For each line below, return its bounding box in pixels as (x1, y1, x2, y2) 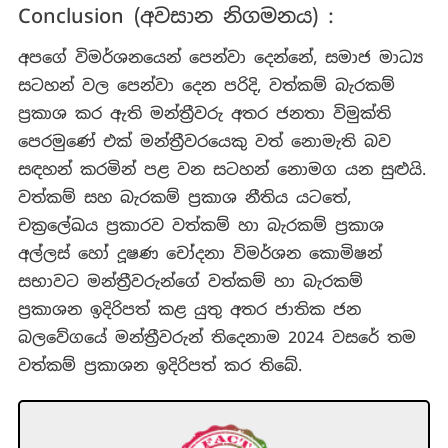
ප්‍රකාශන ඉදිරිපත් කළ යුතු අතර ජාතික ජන (17, 299, 361, 321)
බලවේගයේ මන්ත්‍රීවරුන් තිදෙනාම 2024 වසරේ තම (17, 327, 416, 349)
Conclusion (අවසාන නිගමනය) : (17, 3, 334, 30)
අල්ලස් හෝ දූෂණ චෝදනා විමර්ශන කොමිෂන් (17, 243, 382, 265)
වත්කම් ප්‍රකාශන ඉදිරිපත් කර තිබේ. (17, 355, 302, 377)
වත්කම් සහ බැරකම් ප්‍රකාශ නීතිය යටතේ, (17, 187, 351, 209)
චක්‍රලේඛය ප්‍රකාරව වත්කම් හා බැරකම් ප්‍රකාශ (17, 215, 384, 237)
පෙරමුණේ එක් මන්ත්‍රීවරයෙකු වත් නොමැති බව (17, 131, 391, 153)
